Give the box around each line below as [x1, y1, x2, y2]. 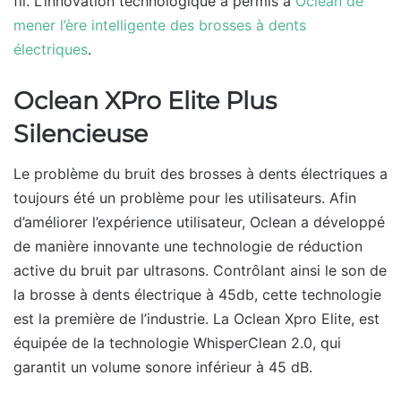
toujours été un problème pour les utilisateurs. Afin [13, 189, 356, 208]
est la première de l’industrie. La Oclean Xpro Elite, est [13, 310, 380, 328]
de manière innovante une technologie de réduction [13, 237, 363, 256]
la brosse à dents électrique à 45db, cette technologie [13, 286, 381, 304]
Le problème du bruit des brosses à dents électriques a [13, 165, 388, 183]
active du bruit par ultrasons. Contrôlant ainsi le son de [13, 261, 387, 280]
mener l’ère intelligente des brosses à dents [13, 15, 306, 34]
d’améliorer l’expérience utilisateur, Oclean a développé [13, 213, 385, 232]
